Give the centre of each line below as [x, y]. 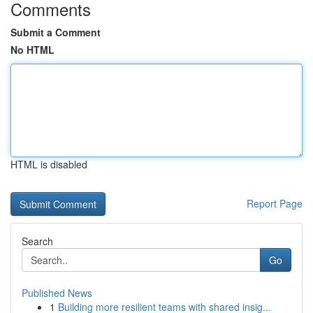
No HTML [32, 50]
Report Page [275, 203]
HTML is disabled [49, 164]
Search [37, 241]
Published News [57, 293]
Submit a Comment [56, 32]
